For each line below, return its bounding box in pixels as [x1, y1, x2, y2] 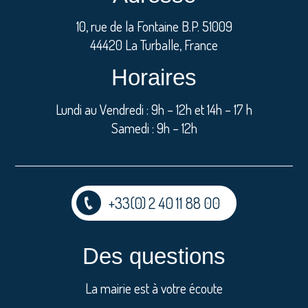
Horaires [111, 65, 197, 91]
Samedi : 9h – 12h [111, 120, 197, 137]
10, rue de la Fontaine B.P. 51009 [76, 18, 232, 36]
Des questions [82, 243, 225, 269]
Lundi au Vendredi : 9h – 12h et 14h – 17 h [56, 101, 252, 119]
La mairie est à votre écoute [85, 279, 223, 297]
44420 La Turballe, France [90, 36, 218, 54]
